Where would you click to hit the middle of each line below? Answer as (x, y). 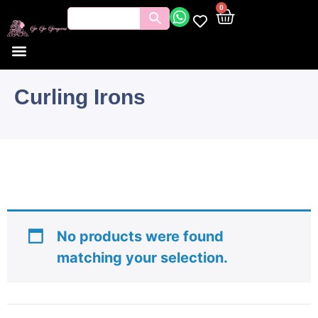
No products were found (140, 236)
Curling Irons (80, 97)
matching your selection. (142, 258)
